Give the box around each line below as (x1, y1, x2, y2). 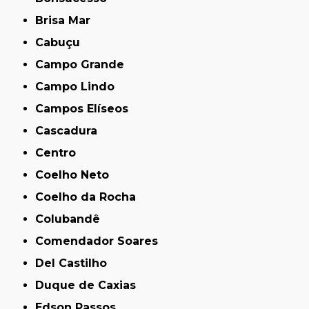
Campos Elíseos (43, 101, 129, 115)
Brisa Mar (43, 13, 91, 27)
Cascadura (43, 123, 98, 137)
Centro (43, 146, 77, 159)
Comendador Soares (43, 234, 159, 248)
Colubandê (43, 212, 101, 226)
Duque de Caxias (44, 278, 137, 292)
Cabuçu (43, 35, 81, 49)
